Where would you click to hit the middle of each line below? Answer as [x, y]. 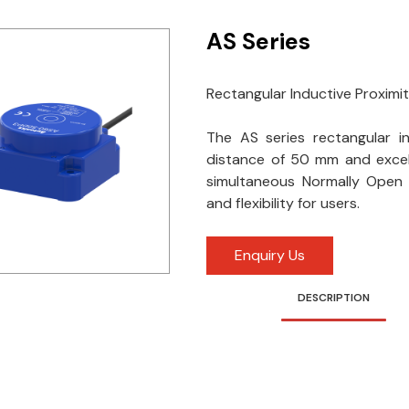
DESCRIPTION [334, 297]
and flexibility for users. [283, 203]
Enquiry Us [270, 255]
